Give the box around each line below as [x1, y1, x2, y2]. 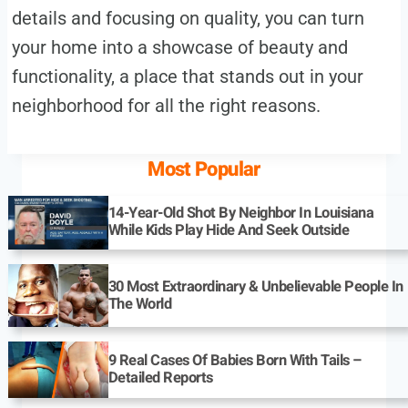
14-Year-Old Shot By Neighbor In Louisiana [107, 202, 374, 225]
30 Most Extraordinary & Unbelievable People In [107, 275, 403, 298]
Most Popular [148, 154, 260, 184]
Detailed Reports [107, 366, 213, 389]
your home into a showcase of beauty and [11, 36, 348, 58]
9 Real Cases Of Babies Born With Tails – [107, 349, 362, 372]
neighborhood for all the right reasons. [11, 94, 321, 117]
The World [107, 292, 172, 315]
